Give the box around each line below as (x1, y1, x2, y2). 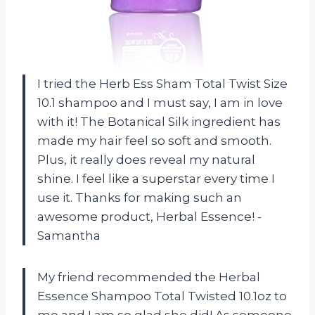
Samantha (37, 228, 101, 243)
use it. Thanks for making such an (37, 190, 242, 205)
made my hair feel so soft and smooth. (37, 133, 271, 148)
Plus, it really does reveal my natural (37, 152, 255, 167)
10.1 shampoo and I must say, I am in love (37, 95, 283, 110)
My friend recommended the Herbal (37, 269, 260, 284)
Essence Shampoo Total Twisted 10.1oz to (37, 288, 287, 303)
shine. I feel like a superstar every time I (37, 171, 275, 186)
